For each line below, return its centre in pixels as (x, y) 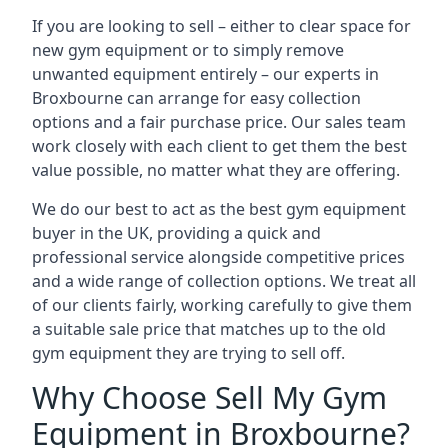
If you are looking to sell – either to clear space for (221, 26)
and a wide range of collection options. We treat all (224, 281)
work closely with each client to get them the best (219, 146)
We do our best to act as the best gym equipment (219, 209)
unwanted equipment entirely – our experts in (205, 74)
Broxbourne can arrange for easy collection (196, 98)
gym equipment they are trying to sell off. (188, 353)
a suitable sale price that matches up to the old (209, 329)
